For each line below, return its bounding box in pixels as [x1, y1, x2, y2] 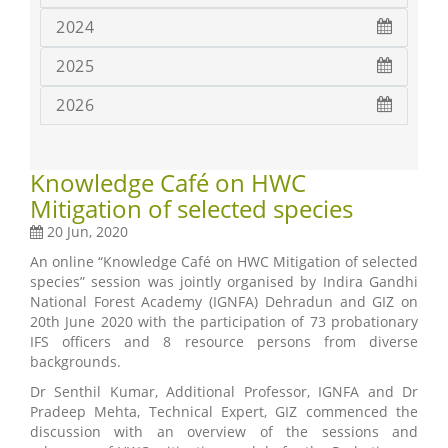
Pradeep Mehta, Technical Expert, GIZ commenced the [30, 402, 418, 422]
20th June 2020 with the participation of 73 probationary [30, 312, 418, 332]
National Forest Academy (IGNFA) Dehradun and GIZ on [30, 292, 418, 312]
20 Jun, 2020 [43, 222, 128, 242]
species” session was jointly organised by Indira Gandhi [30, 272, 418, 292]
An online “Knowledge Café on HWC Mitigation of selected [30, 252, 418, 272]
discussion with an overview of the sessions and [30, 422, 418, 442]
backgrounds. [30, 352, 121, 372]
